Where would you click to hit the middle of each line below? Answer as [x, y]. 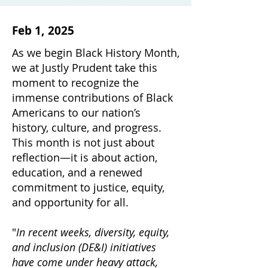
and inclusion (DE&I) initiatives [84, 247]
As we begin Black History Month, [96, 53]
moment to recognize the [75, 83]
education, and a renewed [77, 172]
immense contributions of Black [92, 98]
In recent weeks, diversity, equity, [93, 232]
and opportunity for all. [70, 202]
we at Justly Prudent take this [85, 68]
